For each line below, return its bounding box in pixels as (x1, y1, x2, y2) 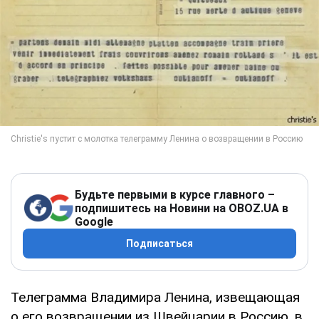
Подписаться (126, 237, 193, 249)
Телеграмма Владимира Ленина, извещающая (11, 288, 300, 305)
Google (75, 214, 113, 229)
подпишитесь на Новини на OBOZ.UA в (75, 201, 288, 215)
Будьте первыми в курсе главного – (75, 187, 275, 202)
